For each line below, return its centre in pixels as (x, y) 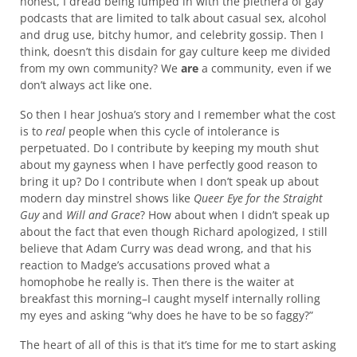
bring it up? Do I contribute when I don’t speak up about (169, 182)
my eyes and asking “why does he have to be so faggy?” (166, 316)
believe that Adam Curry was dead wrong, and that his (165, 249)
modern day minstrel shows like (106, 198)
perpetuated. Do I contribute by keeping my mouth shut (169, 148)
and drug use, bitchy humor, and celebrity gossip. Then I (171, 35)
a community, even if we (265, 69)
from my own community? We (100, 69)
